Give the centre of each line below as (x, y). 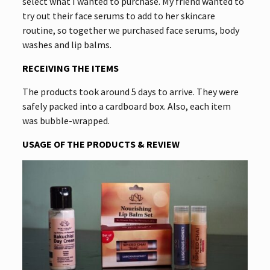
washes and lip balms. (67, 44)
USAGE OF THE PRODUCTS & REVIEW (101, 144)
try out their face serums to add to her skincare (118, 15)
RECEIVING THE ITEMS (70, 68)
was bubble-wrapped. (66, 120)
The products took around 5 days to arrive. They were (130, 91)
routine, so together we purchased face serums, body (130, 30)
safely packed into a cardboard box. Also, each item (126, 106)
